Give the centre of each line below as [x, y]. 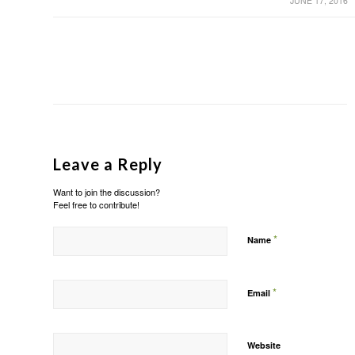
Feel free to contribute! [96, 204]
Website [264, 345]
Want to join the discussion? [107, 191]
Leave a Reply [108, 164]
